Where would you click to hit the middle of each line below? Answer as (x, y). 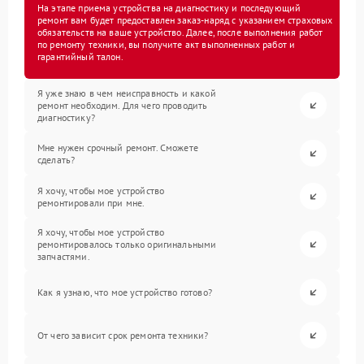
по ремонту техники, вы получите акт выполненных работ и (167, 44)
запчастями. (64, 256)
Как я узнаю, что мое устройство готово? (125, 292)
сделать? (56, 159)
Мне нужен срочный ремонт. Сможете (118, 147)
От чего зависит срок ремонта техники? (123, 335)
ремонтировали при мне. (91, 202)
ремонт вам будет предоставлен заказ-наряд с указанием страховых (185, 20)
